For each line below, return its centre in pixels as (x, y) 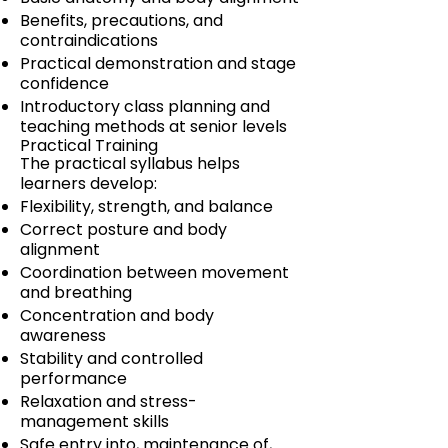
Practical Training (89, 145)
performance (73, 378)
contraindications (89, 40)
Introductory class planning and (145, 106)
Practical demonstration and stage (158, 63)
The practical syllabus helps (130, 163)
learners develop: (88, 183)
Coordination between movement (154, 272)
